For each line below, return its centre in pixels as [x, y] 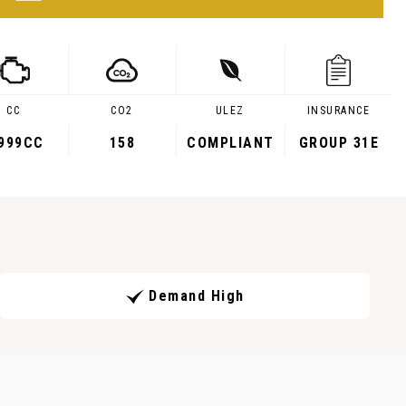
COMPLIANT [231, 143]
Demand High [197, 296]
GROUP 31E [338, 143]
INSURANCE [338, 111]
